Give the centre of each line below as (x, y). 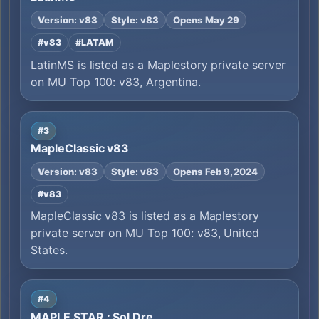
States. (49, 250)
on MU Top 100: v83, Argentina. (116, 82)
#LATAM (94, 42)
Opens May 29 (206, 20)
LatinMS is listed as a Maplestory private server (158, 64)
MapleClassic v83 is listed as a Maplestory (145, 216)
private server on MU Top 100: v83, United (145, 233)
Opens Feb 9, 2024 (216, 171)
